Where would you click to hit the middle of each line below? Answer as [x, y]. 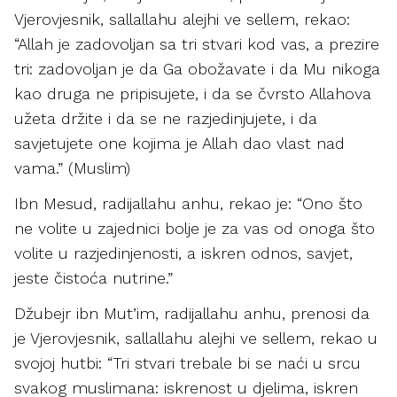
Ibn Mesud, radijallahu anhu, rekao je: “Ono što [188, 203]
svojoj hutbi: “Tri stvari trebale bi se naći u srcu [187, 363]
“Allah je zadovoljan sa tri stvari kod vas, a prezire [197, 44]
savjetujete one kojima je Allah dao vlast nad [179, 143]
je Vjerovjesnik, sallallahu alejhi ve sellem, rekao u [196, 338]
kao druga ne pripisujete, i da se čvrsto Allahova [193, 93]
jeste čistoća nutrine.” [93, 278]
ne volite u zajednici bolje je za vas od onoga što [195, 228]
